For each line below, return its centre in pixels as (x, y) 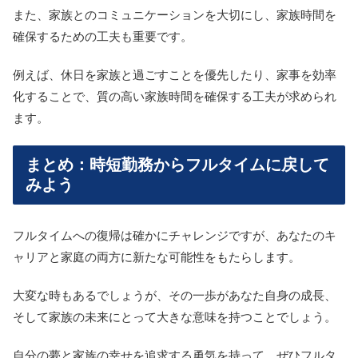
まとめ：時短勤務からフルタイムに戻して (177, 164)
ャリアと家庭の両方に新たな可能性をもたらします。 (157, 257)
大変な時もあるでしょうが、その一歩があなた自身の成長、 (175, 295)
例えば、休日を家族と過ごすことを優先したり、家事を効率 (175, 74)
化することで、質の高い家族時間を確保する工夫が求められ (175, 96)
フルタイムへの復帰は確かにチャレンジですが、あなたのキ (175, 235)
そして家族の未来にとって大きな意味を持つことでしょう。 (175, 316)
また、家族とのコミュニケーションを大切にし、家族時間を (175, 14)
